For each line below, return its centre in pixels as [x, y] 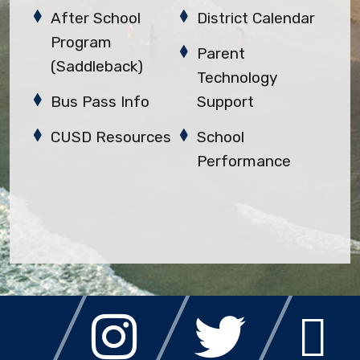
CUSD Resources [111, 137]
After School [96, 18]
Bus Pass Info [100, 101]
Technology [237, 77]
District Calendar [256, 18]
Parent [221, 53]
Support [226, 101]
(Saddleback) [97, 66]
